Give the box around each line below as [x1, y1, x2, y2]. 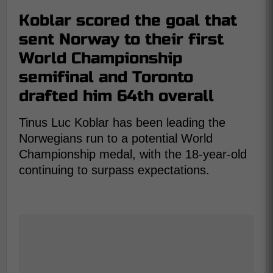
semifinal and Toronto [19, 68, 193, 87]
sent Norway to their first [19, 30, 224, 49]
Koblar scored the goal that [19, 11, 237, 30]
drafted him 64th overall [19, 87, 214, 105]
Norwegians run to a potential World [19, 132, 213, 145]
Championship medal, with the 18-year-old [19, 147, 247, 161]
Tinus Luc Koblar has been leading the [19, 116, 225, 129]
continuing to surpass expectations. [19, 163, 210, 177]
